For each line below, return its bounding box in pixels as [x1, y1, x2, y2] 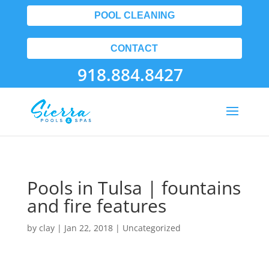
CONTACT [110, 43, 159, 53]
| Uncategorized [112, 222, 181, 234]
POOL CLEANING [94, 10, 175, 21]
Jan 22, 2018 [64, 222, 113, 234]
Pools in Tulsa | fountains [26, 175, 241, 200]
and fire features [26, 193, 166, 218]
